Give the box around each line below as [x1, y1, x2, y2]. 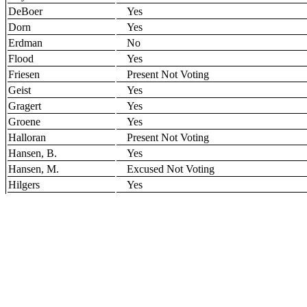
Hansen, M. [8, 162, 59, 175]
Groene [8, 115, 40, 127]
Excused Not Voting [127, 162, 214, 175]
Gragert [8, 99, 41, 112]
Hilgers [8, 178, 40, 191]
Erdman [8, 36, 42, 49]
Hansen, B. [8, 147, 57, 159]
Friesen [8, 68, 40, 80]
